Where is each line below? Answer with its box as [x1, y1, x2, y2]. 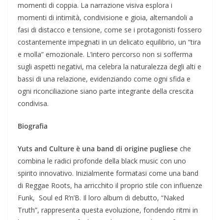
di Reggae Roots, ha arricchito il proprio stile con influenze [18, 181, 202, 191]
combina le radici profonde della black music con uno [18, 156, 186, 166]
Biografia [18, 121, 48, 131]
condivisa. [18, 99, 49, 109]
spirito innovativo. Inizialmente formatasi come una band [18, 168, 198, 178]
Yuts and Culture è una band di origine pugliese [18, 144, 180, 154]
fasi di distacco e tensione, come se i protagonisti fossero [18, 25, 202, 35]
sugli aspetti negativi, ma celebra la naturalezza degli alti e [18, 62, 201, 72]
